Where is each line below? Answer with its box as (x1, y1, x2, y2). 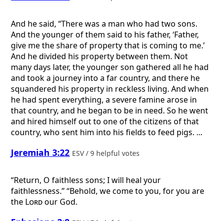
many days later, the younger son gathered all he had (11, 62, 209, 73)
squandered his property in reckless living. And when (11, 83, 209, 95)
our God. (42, 196, 78, 208)
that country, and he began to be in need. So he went (11, 105, 209, 116)
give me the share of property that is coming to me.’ (11, 40, 205, 51)
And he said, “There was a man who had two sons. (11, 18, 198, 30)
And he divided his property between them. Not (11, 51, 188, 62)
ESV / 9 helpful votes (72, 148, 142, 158)
